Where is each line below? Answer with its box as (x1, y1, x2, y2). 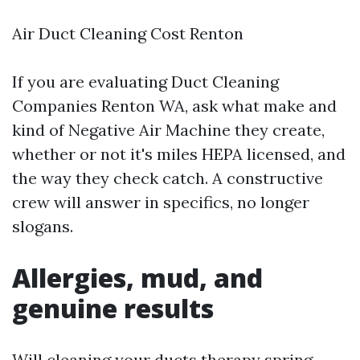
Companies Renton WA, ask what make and (12, 96, 337, 117)
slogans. (12, 216, 73, 237)
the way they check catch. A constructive (12, 168, 323, 189)
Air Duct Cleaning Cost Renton (12, 23, 243, 44)
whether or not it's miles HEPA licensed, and (12, 144, 346, 165)
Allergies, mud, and (12, 260, 263, 296)
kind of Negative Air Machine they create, (12, 120, 325, 141)
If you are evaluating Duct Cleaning (12, 72, 279, 92)
